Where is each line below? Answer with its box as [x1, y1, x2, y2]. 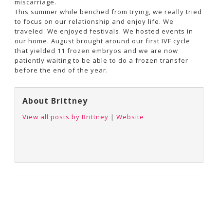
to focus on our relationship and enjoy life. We [15, 17, 174, 26]
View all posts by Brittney [22, 112, 109, 121]
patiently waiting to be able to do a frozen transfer [15, 55, 188, 65]
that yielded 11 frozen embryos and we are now [15, 46, 178, 55]
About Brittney [22, 95, 88, 106]
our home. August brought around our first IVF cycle [15, 36, 190, 45]
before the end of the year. [15, 65, 108, 74]
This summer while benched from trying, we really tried [15, 7, 202, 16]
